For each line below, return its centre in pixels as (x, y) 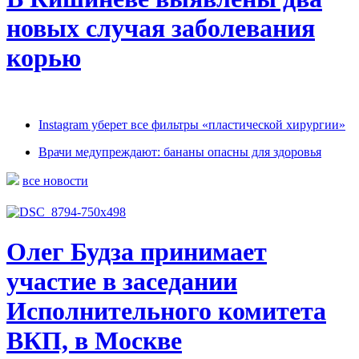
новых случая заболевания (161, 28)
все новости (55, 180)
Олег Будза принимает (137, 251)
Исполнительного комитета (166, 311)
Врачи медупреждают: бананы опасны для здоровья (180, 151)
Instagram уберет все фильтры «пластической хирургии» (192, 124)
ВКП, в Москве (94, 340)
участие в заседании (122, 281)
